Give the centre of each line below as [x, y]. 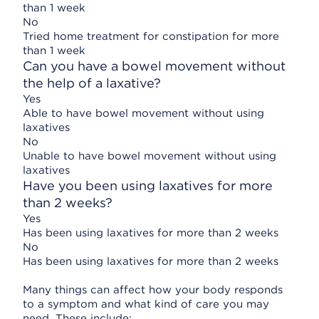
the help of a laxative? [92, 83]
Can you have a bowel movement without [154, 66]
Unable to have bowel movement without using [150, 156]
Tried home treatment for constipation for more [151, 36]
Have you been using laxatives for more [148, 185]
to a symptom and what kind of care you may [146, 304]
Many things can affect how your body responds [153, 290]
